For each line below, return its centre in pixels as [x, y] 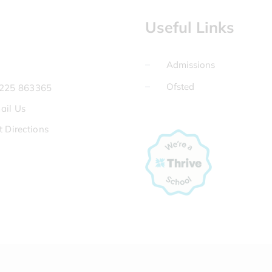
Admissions [191, 64]
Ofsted [180, 86]
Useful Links [190, 27]
